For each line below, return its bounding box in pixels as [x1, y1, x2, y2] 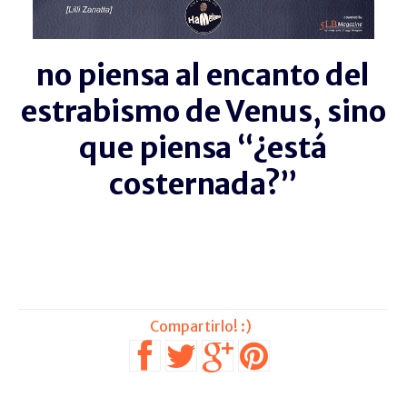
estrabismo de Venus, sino [20, 93, 386, 130]
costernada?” [109, 165, 297, 203]
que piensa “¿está [79, 129, 327, 166]
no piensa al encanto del [36, 56, 370, 94]
